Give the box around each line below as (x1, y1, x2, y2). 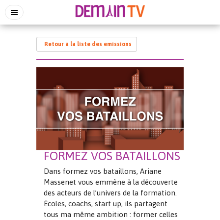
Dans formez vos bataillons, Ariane (44, 166, 162, 175)
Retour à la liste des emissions (44, 41, 132, 48)
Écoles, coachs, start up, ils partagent (44, 199, 167, 208)
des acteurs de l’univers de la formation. (44, 188, 177, 197)
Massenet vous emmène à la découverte (44, 177, 178, 186)
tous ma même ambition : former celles (44, 210, 178, 219)
